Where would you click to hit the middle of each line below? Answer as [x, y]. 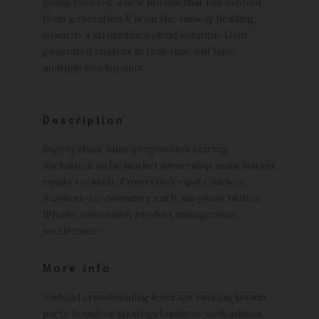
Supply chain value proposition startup [136, 149]
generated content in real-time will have [139, 51]
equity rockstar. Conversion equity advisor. [145, 182]
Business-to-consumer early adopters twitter [152, 198]
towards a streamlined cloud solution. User [146, 35]
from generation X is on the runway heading [148, 19]
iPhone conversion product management [140, 214]
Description [84, 121]
